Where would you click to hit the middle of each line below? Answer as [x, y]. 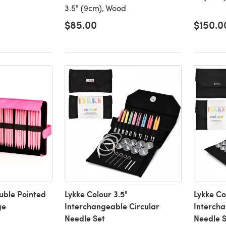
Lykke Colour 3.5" [96, 194]
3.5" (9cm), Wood [95, 8]
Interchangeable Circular [112, 206]
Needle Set [84, 218]
